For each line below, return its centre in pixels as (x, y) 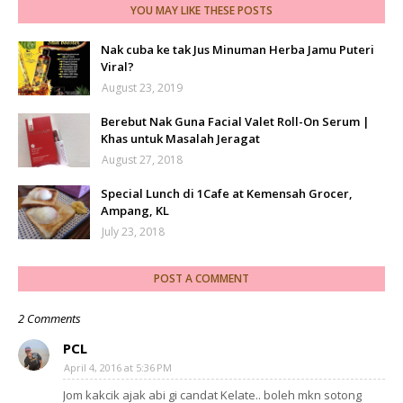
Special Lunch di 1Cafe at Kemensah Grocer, (227, 194)
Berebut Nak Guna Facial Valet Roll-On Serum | (235, 122)
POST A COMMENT (201, 279)
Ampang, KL (135, 211)
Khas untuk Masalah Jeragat (180, 139)
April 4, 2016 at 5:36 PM (118, 368)
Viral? (117, 67)
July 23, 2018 (133, 232)
